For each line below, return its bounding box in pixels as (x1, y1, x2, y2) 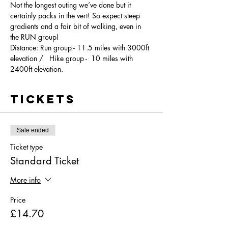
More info (10, 175, 41, 185)
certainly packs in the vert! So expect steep (10, 11, 142, 21)
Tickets (10, 92, 75, 107)
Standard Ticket (10, 154, 79, 168)
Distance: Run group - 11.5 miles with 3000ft (10, 43, 151, 53)
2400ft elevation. (10, 64, 63, 74)
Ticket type (10, 142, 43, 152)
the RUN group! (10, 32, 61, 42)
